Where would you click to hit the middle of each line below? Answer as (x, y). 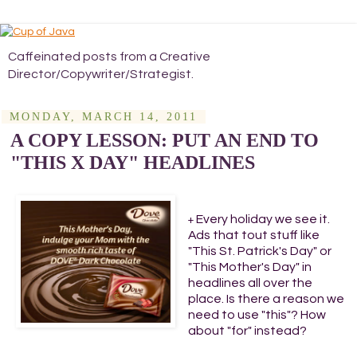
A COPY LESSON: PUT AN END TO (165, 140)
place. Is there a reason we (266, 298)
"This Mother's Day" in (249, 267)
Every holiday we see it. (261, 219)
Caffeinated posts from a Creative (109, 57)
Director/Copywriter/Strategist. (101, 74)
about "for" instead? (247, 330)
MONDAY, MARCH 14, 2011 (104, 117)
